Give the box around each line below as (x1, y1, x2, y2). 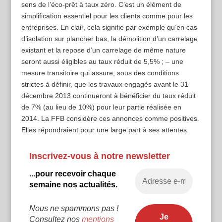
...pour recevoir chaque (29, 169, 116, 178)
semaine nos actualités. (29, 180, 117, 189)
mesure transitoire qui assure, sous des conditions (21, 69, 179, 77)
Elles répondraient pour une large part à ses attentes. (21, 126, 189, 134)
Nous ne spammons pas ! (29, 204, 118, 213)
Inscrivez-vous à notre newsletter (29, 151, 170, 161)
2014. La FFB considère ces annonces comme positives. (21, 114, 199, 123)
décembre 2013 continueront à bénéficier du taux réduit (21, 92, 196, 100)
